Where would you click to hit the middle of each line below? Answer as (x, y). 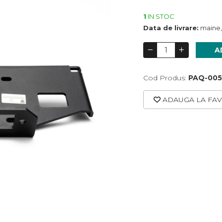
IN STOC (160, 16)
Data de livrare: (171, 28)
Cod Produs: (165, 78)
